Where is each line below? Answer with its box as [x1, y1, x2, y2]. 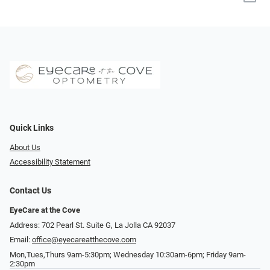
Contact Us [10, 186, 51, 196]
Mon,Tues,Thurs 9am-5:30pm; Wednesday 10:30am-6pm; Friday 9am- [10, 250, 246, 260]
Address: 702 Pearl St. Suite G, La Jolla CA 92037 [10, 220, 175, 230]
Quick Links [10, 122, 54, 133]
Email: [10, 235, 32, 245]
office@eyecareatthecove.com [32, 235, 136, 245]
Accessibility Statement [10, 157, 90, 167]
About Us [10, 142, 40, 152]
